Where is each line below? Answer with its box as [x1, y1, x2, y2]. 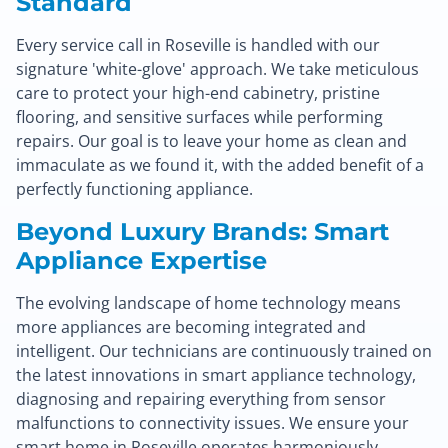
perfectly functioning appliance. [16, 178, 253, 201]
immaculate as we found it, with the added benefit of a [16, 154, 424, 177]
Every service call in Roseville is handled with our [16, 34, 380, 57]
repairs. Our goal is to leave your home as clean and [16, 130, 407, 153]
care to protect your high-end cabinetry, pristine [16, 82, 380, 105]
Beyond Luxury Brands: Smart [16, 217, 389, 247]
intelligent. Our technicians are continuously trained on [16, 340, 432, 363]
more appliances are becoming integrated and [16, 316, 366, 339]
